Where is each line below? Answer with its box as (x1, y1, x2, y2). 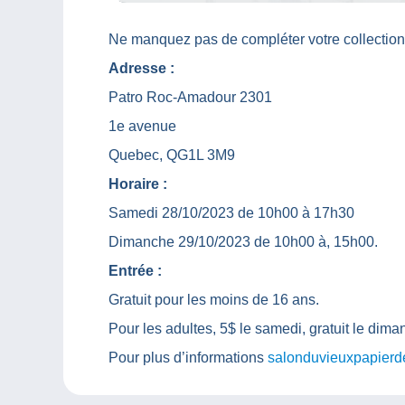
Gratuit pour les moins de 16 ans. (108, 292, 319, 308)
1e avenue (108, 118, 176, 135)
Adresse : (108, 61, 174, 77)
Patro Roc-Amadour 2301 (108, 89, 272, 106)
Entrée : (108, 263, 162, 279)
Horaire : (108, 176, 167, 193)
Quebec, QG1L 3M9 (108, 147, 235, 164)
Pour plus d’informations (108, 350, 268, 366)
